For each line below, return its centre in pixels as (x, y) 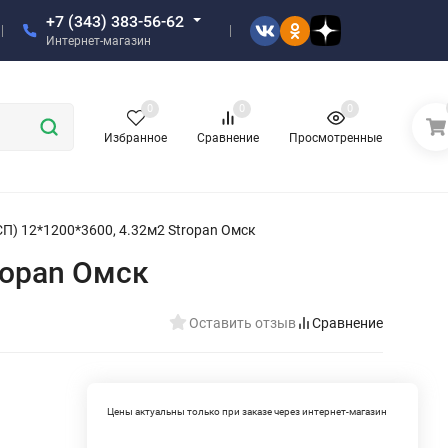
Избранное (136, 138)
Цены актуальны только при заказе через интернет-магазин (247, 411)
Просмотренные (336, 138)
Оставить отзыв (242, 322)
